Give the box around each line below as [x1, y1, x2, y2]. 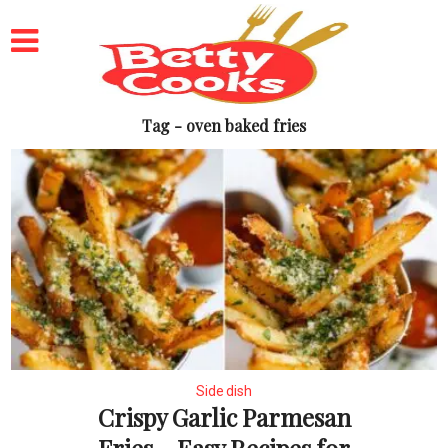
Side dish [196, 383, 252, 400]
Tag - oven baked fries [142, 115, 306, 136]
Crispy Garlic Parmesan [97, 401, 351, 434]
